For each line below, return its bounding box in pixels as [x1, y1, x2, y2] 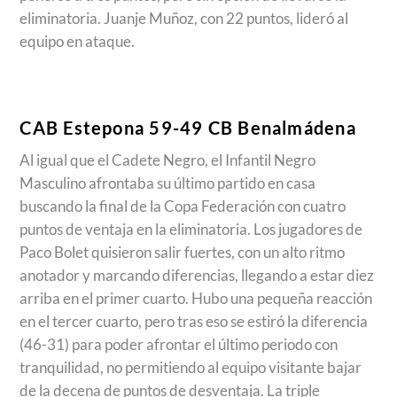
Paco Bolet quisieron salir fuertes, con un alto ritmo [19, 243, 346, 262]
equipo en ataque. [19, 31, 136, 51]
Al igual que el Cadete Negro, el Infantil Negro [19, 151, 316, 170]
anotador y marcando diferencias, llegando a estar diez [19, 266, 375, 285]
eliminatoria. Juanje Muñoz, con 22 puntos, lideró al [19, 8, 349, 27]
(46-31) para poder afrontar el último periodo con [19, 335, 339, 354]
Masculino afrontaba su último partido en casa [19, 174, 316, 193]
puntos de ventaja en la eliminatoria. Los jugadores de [19, 220, 363, 239]
